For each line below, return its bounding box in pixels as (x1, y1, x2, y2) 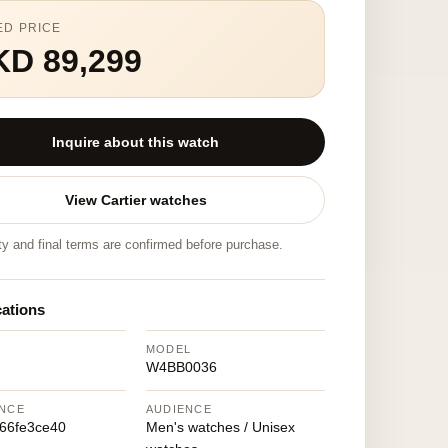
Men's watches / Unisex (145, 419, 295, 435)
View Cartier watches (64, 192, 207, 208)
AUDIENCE (145, 403, 213, 415)
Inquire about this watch (52, 134, 220, 150)
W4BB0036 (145, 359, 217, 375)
